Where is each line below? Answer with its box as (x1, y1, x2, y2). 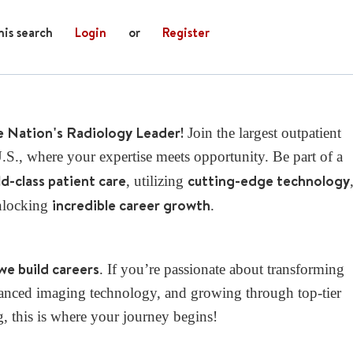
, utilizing (126, 173, 188, 189)
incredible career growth (51, 195, 210, 215)
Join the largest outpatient (184, 124, 342, 141)
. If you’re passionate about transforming (99, 261, 345, 277)
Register (162, 24, 210, 41)
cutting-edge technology (188, 170, 351, 191)
